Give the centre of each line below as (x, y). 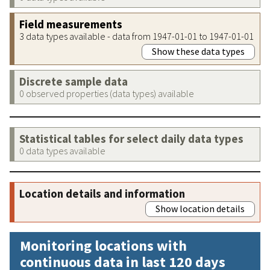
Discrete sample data (74, 81)
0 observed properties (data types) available (107, 93)
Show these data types (198, 51)
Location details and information (102, 193)
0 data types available (62, 150)
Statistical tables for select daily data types (131, 139)
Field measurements (71, 24)
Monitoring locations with (103, 245)
